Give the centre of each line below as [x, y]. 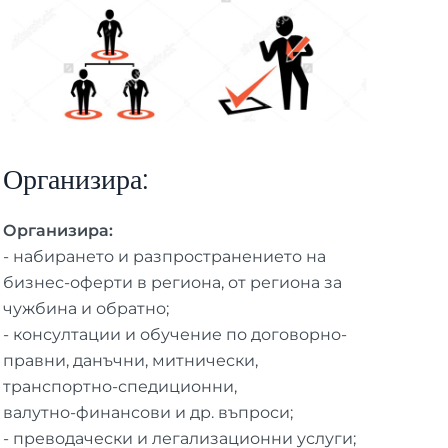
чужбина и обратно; [85, 308]
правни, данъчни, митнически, [130, 360]
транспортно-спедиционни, [119, 386]
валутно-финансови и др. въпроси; [147, 412]
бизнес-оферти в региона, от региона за [172, 282]
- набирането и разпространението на [164, 256]
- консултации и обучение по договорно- [174, 334]
